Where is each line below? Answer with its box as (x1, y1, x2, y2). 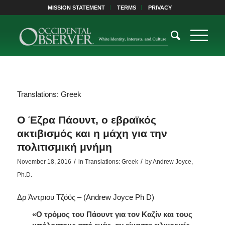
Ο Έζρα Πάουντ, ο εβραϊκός (17, 114, 156, 126)
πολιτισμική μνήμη (17, 141, 112, 153)
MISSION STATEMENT (48, 5, 105, 11)
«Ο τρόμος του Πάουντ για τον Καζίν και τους (32, 210, 192, 219)
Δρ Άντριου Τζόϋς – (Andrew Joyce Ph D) (17, 192, 154, 201)
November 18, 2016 (17, 158, 71, 165)
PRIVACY (148, 5, 172, 11)
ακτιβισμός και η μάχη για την (17, 127, 167, 139)
